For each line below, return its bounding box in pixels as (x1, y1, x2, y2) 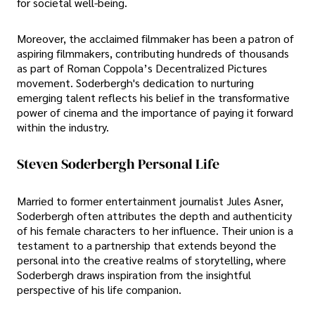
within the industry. (17, 120, 109, 135)
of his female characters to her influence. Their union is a (17, 222, 293, 238)
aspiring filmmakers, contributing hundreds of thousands (17, 46, 289, 61)
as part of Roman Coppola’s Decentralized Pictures (17, 60, 267, 76)
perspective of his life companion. (17, 281, 181, 297)
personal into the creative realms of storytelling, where (17, 252, 286, 267)
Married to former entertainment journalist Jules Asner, (17, 193, 283, 208)
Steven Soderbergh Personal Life (17, 154, 219, 174)
